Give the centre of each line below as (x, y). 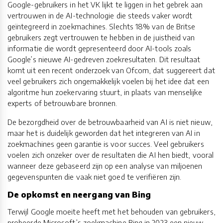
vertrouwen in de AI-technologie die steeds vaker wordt (100, 15)
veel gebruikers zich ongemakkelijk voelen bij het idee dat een (108, 81)
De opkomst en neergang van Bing (79, 194)
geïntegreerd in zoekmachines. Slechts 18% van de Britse (102, 26)
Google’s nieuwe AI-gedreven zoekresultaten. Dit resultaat (104, 59)
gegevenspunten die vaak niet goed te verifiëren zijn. (95, 176)
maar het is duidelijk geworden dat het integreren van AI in (104, 133)
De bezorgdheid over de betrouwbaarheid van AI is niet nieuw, (110, 122)
